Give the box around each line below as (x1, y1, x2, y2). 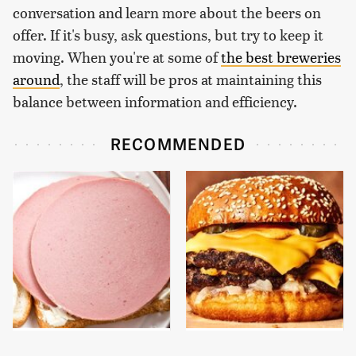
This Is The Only (22, 339, 114, 354)
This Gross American (195, 339, 315, 354)
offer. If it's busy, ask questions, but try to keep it (13, 25, 323, 45)
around (13, 69, 60, 90)
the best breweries (221, 47, 341, 68)
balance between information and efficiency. (13, 91, 297, 112)
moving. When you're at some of (13, 47, 221, 68)
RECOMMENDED (110, 131, 246, 156)
